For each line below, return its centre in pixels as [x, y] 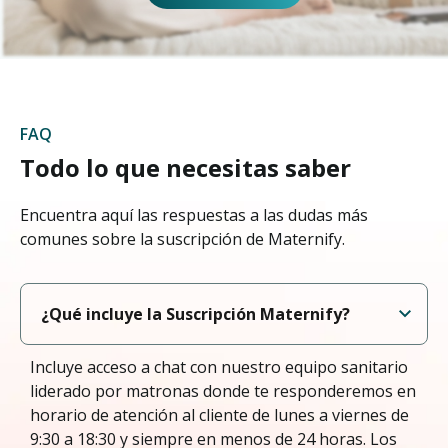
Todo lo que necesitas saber [185, 167]
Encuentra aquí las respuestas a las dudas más [194, 214]
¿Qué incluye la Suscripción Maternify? [195, 313]
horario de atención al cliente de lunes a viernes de [219, 414]
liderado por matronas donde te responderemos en [223, 390]
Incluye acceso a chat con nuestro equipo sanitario [219, 366]
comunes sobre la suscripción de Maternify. [182, 238]
